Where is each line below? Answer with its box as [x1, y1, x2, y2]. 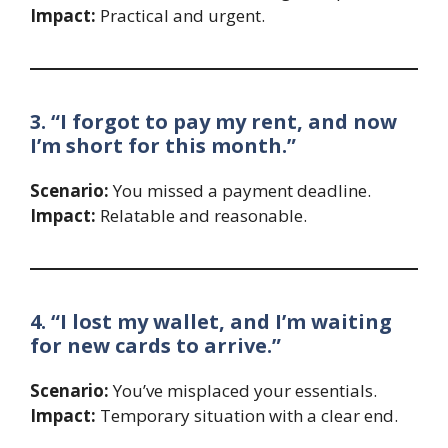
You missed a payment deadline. [109, 179, 371, 203]
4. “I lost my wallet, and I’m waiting [30, 308, 392, 336]
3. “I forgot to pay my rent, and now [30, 108, 397, 136]
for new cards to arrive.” [30, 332, 281, 360]
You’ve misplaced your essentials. [109, 379, 377, 403]
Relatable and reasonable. [96, 204, 307, 228]
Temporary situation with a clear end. [96, 404, 398, 428]
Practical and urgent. [96, 4, 265, 28]
